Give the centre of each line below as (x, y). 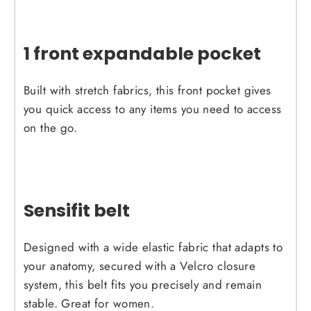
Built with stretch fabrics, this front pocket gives (148, 90)
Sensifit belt (77, 211)
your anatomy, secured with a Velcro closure (140, 266)
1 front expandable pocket (142, 53)
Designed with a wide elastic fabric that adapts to (153, 247)
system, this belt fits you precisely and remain (143, 285)
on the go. (51, 127)
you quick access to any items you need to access (153, 109)
